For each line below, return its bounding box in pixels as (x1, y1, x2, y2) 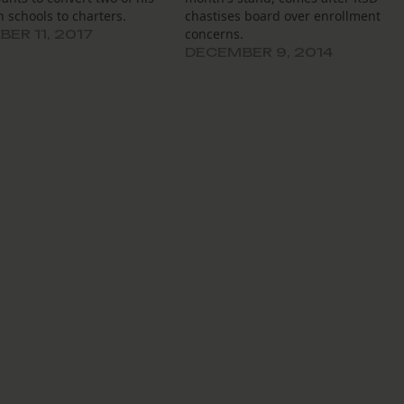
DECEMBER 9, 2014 (185, 44, 334, 60)
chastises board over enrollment (185, 7, 381, 25)
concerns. (185, 25, 244, 43)
